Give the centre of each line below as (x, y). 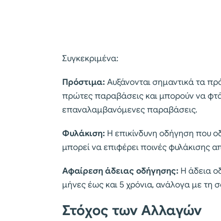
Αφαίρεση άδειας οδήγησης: (120, 171)
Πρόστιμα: (85, 82)
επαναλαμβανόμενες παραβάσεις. (130, 110)
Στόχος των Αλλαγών (132, 211)
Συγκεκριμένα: (90, 59)
